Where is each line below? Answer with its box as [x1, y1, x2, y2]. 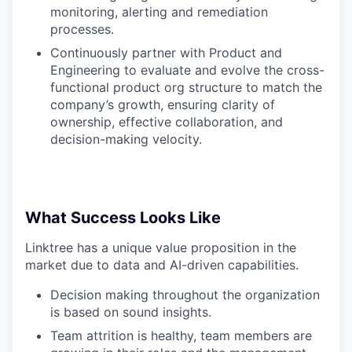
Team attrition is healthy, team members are [50, 328, 312, 344]
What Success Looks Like [25, 208, 221, 228]
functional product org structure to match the [50, 79, 322, 96]
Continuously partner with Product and [50, 45, 282, 61]
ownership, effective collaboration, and [50, 114, 283, 130]
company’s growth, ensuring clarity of [50, 97, 275, 113]
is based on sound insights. [50, 304, 211, 321]
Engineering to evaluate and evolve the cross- [50, 62, 324, 79]
